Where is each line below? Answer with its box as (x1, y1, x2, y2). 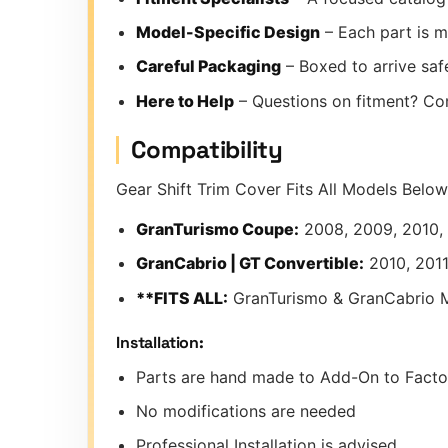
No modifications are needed (136, 401, 356, 422)
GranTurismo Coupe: (136, 218, 299, 239)
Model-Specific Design (136, 22, 320, 43)
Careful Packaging (136, 56, 281, 77)
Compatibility (131, 134, 283, 166)
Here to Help (136, 90, 234, 111)
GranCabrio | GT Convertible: (136, 253, 364, 274)
